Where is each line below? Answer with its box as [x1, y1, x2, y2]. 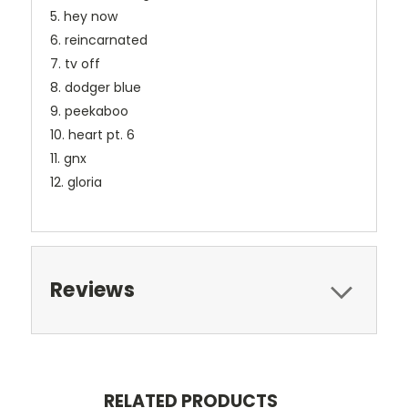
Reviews [50, 276, 135, 305]
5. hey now [50, 7, 117, 26]
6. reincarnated [50, 31, 148, 50]
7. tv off [50, 55, 100, 74]
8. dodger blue [50, 78, 141, 97]
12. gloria [50, 173, 102, 192]
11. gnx [50, 149, 87, 168]
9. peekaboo [50, 102, 128, 121]
